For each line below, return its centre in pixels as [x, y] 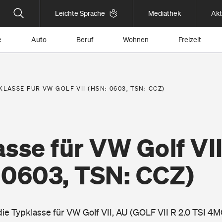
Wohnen [136, 40]
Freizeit [190, 40]
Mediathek [165, 13]
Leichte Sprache [80, 13]
